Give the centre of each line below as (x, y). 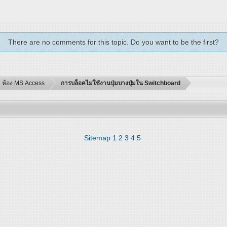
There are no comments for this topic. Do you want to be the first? (113, 42)
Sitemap (97, 138)
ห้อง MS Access (24, 83)
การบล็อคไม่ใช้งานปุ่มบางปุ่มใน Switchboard (121, 83)
